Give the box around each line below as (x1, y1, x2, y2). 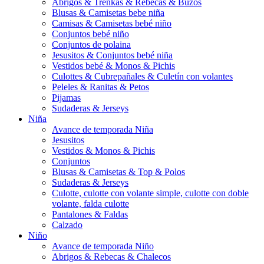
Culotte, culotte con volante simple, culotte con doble (52, 188, 249, 199)
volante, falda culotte (52, 199, 129, 209)
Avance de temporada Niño (52, 241, 154, 252)
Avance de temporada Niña (52, 124, 153, 135)
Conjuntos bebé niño (52, 29, 129, 39)
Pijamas (52, 93, 81, 103)
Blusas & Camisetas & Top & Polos (52, 167, 185, 177)
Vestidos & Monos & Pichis (52, 146, 155, 156)
